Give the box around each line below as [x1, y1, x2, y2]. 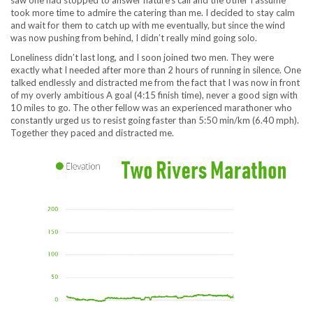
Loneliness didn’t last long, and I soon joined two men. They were [10, 52, 274, 64]
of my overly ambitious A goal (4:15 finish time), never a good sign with [10, 89, 298, 101]
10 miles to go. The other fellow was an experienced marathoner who [10, 102, 292, 114]
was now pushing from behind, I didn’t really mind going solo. [10, 32, 257, 44]
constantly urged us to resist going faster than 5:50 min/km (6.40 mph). [10, 115, 299, 126]
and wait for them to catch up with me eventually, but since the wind [10, 20, 285, 31]
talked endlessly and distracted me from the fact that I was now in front [10, 77, 300, 89]
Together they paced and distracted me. [10, 127, 174, 139]
